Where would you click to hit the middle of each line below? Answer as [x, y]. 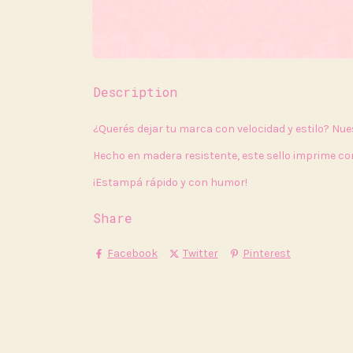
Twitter [200, 254]
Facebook [133, 254]
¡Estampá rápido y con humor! [170, 182]
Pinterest [266, 254]
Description [135, 92]
